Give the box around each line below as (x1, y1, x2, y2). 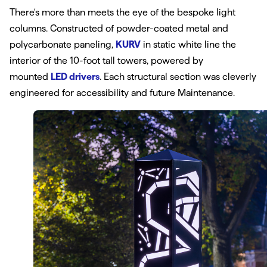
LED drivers (51, 72, 100, 82)
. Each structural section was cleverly (100, 72, 256, 82)
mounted (10, 72, 48, 82)
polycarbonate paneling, (10, 39, 113, 50)
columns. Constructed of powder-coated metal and (10, 23, 228, 34)
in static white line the (143, 39, 236, 50)
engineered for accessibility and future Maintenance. (10, 88, 235, 98)
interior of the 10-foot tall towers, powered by (10, 55, 203, 66)
